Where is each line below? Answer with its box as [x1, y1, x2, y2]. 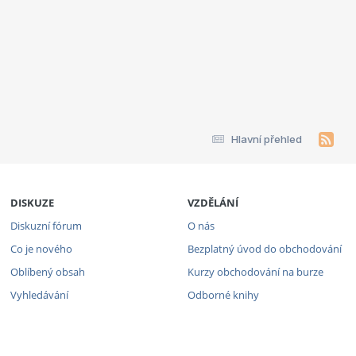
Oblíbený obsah [10, 264, 85, 279]
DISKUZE [10, 195, 54, 210]
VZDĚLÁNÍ [187, 195, 238, 210]
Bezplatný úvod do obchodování [187, 241, 342, 256]
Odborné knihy [187, 287, 259, 302]
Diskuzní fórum [10, 218, 82, 233]
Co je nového [10, 241, 72, 256]
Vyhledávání [10, 287, 68, 302]
